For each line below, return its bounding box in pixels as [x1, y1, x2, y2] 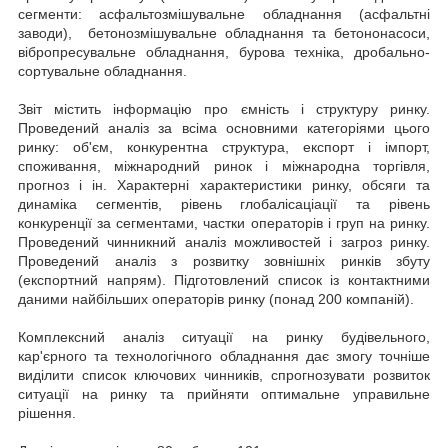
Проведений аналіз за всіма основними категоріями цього [18, 119, 430, 136]
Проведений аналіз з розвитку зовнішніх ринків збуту [18, 252, 430, 269]
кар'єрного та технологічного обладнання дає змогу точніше [18, 347, 430, 364]
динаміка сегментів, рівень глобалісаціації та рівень [18, 195, 430, 212]
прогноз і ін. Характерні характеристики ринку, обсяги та [18, 176, 430, 193]
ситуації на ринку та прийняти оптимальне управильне [18, 385, 430, 402]
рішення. [18, 404, 76, 421]
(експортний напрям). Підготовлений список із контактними [18, 271, 430, 288]
